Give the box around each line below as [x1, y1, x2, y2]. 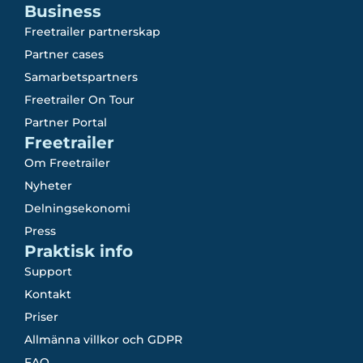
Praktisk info [24, 241, 133, 261]
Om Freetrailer [24, 156, 110, 170]
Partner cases [24, 47, 104, 62]
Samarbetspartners [24, 70, 138, 84]
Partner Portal [24, 115, 107, 130]
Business [24, 2, 101, 21]
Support [24, 264, 72, 279]
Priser [24, 310, 58, 324]
